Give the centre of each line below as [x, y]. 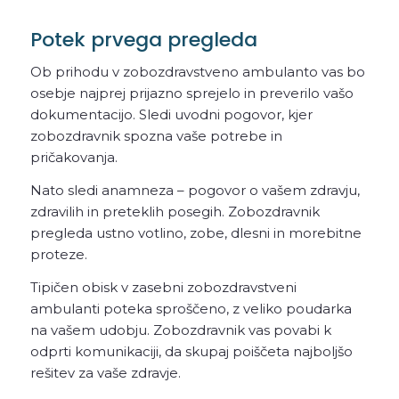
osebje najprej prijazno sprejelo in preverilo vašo [191, 94]
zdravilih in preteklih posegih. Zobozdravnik [175, 211]
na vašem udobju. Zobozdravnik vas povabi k [180, 330]
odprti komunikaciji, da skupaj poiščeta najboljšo [191, 351]
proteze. [58, 254]
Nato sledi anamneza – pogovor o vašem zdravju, [195, 190]
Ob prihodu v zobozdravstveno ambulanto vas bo [197, 72]
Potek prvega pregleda [143, 40]
